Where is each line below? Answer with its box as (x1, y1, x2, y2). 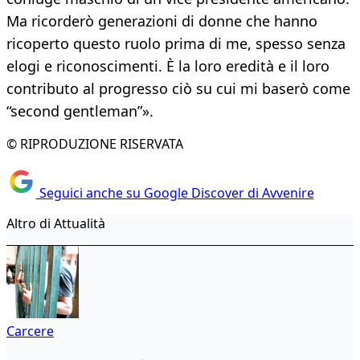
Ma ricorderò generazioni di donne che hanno (6, 11, 317, 31)
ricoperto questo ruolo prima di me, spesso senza (6, 34, 346, 54)
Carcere (6, 321, 54, 340)
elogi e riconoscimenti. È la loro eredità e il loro (6, 56, 329, 76)
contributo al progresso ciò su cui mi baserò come (6, 79, 350, 99)
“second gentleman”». (6, 101, 153, 121)
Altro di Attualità (6, 214, 105, 232)
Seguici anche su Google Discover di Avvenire (35, 183, 314, 202)
